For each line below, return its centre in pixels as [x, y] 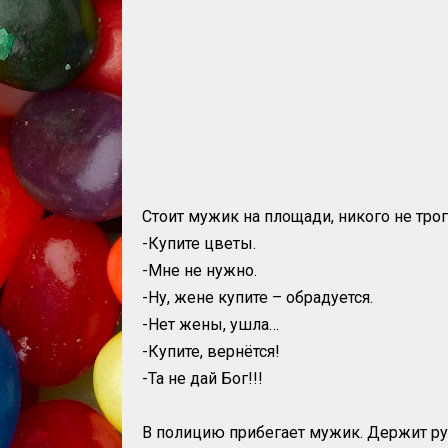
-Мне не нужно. [199, 270]
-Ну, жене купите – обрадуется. [257, 297]
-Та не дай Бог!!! [202, 378]
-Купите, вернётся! [211, 351]
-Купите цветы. [199, 243]
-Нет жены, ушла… [210, 324]
